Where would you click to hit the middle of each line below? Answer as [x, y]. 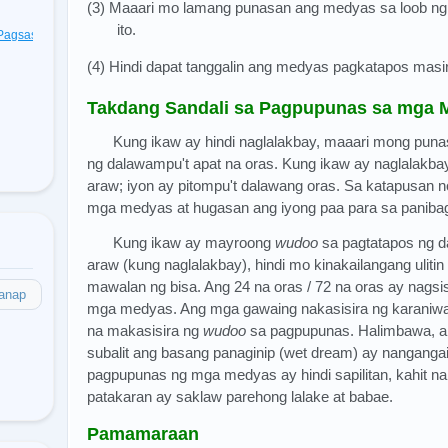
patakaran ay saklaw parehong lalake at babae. [240, 396]
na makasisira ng [145, 330]
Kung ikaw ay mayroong [194, 242]
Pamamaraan [143, 433]
